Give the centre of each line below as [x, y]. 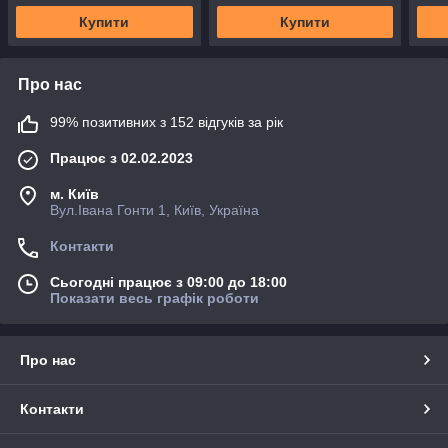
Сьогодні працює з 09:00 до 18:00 [168, 282]
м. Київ [74, 194]
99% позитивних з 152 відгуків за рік [166, 122]
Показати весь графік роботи [154, 298]
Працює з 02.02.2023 [121, 158]
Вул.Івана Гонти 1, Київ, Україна [154, 210]
